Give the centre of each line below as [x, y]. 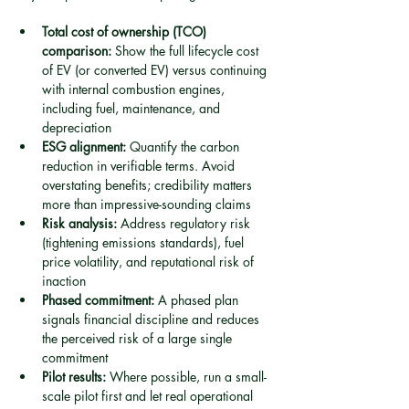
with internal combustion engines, [135, 89]
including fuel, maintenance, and [133, 108]
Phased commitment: [98, 300]
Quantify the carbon [184, 147]
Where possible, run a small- [186, 377]
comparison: [77, 51]
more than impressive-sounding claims [147, 204]
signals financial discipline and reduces [152, 319]
